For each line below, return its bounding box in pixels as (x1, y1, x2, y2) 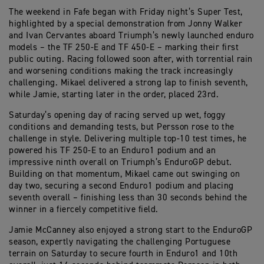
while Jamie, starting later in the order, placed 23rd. (9, 90, 219, 99)
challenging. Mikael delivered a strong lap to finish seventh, (9, 78, 248, 87)
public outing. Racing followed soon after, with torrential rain (9, 55, 253, 64)
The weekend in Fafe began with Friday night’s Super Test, (9, 8, 243, 16)
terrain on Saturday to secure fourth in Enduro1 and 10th (9, 249, 237, 258)
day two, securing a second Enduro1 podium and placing (9, 181, 234, 190)
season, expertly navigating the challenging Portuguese (9, 237, 230, 246)
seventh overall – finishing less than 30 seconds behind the (9, 193, 247, 202)
